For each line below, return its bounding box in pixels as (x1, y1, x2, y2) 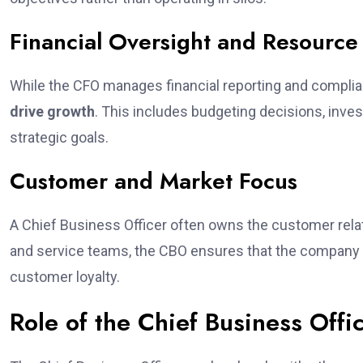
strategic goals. (10, 129, 109, 146)
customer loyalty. (10, 268, 120, 285)
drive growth (10, 103, 95, 120)
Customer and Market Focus (10, 164, 297, 198)
